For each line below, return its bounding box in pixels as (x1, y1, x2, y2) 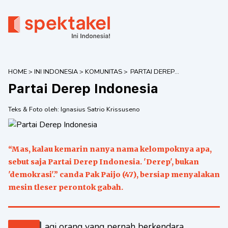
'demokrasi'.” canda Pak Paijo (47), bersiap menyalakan (8, 170, 220, 179)
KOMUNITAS (85, 67, 122, 76)
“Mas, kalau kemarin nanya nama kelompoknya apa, (8, 145, 212, 154)
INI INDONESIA (34, 67, 78, 76)
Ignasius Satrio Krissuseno (61, 105, 140, 114)
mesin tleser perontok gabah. (8, 183, 123, 192)
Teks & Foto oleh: (8, 105, 61, 114)
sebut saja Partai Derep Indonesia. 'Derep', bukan (8, 157, 199, 166)
